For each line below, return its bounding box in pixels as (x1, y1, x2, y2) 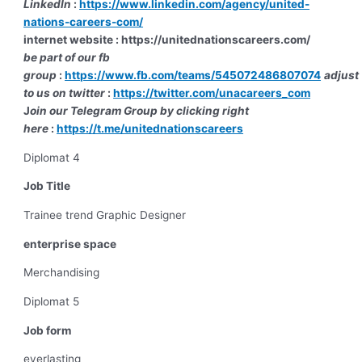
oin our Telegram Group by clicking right (30, 103, 250, 117)
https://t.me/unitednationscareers (57, 121, 244, 135)
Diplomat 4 (23, 150, 81, 164)
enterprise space (23, 237, 144, 250)
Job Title (23, 179, 90, 193)
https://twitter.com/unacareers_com (113, 86, 311, 99)
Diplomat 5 (23, 294, 80, 308)
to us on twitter (23, 86, 106, 99)
